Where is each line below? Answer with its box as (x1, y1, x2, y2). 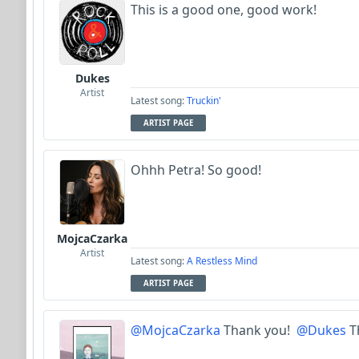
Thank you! (220, 321, 296, 340)
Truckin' (187, 94, 221, 108)
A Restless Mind (187, 254, 257, 268)
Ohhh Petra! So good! (131, 161, 261, 179)
